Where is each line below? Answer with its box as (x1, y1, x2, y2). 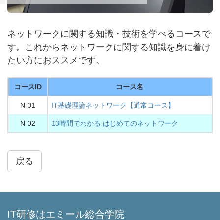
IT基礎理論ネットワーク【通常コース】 (52, 101, 175, 109)
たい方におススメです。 (7, 55, 105, 65)
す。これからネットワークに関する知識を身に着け (7, 42, 211, 52)
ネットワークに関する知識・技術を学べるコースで (7, 29, 211, 39)
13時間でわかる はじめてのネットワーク (52, 119, 178, 127)
